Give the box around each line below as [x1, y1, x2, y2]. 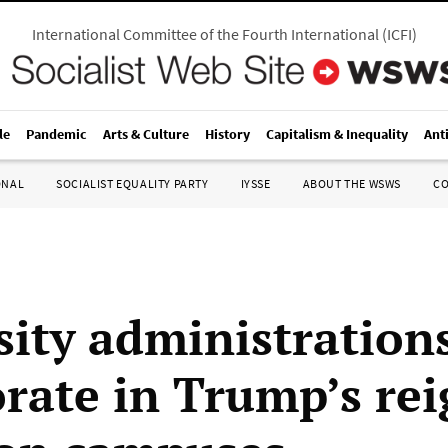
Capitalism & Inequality [266, 125, 408, 143]
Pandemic [26, 125, 87, 143]
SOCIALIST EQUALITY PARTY [56, 176, 209, 191]
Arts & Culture [103, 125, 189, 143]
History [205, 125, 250, 143]
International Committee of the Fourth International [31, 24, 379, 44]
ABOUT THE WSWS [302, 176, 401, 191]
